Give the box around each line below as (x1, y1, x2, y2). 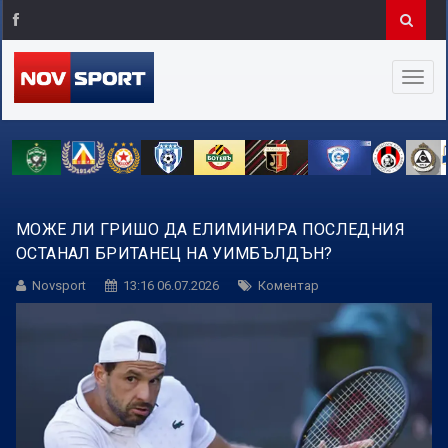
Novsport (32, 277, 87, 293)
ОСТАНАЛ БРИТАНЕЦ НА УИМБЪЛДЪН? (16, 243, 333, 263)
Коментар (258, 277, 320, 293)
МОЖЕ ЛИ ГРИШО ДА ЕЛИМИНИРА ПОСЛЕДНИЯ (16, 219, 405, 239)
